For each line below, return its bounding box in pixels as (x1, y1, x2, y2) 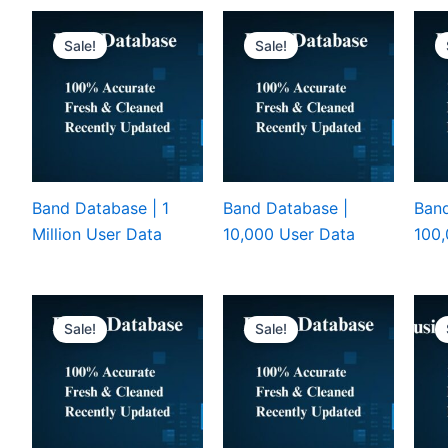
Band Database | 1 (32, 197, 169, 218)
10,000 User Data (223, 223, 355, 244)
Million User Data (32, 223, 162, 244)
